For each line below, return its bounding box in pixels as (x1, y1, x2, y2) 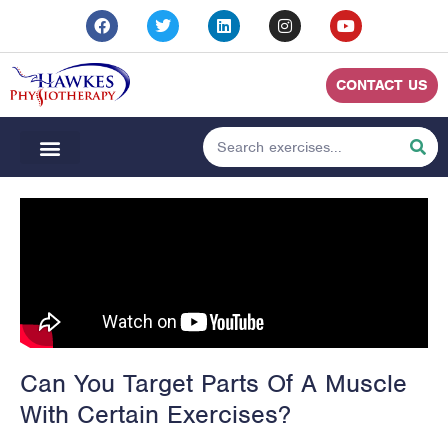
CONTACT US (336, 75, 428, 94)
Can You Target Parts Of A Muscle (20, 367, 407, 400)
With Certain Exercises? (20, 398, 291, 431)
